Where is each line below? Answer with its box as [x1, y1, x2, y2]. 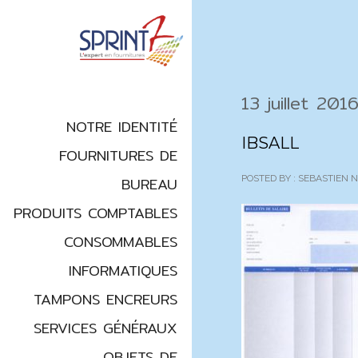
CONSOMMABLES [64, 230, 177, 254]
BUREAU [121, 173, 177, 197]
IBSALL [241, 133, 299, 153]
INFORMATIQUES [69, 259, 177, 283]
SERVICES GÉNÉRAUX [34, 316, 177, 340]
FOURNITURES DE [59, 144, 177, 168]
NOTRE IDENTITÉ [66, 115, 177, 139]
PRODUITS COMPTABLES [14, 201, 177, 225]
